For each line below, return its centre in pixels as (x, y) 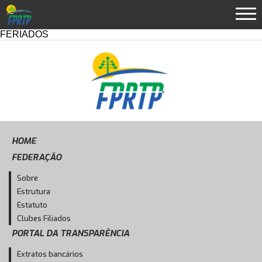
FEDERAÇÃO (37, 158)
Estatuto (32, 205)
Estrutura (34, 192)
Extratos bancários (50, 254)
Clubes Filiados (44, 219)
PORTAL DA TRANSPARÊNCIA (70, 234)
